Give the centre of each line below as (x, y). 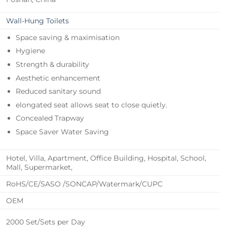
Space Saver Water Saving (62, 132)
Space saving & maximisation (67, 37)
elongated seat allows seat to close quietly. (91, 105)
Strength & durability (52, 64)
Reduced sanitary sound (58, 91)
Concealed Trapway (50, 118)
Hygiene (30, 51)
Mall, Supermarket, (40, 167)
